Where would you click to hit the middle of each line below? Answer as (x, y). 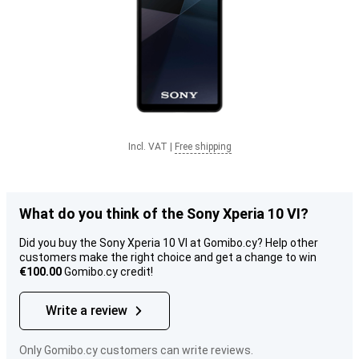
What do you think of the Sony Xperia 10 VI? (164, 214)
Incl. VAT (147, 147)
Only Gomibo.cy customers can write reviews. (136, 350)
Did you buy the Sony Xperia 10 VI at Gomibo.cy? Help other (169, 243)
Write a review (87, 311)
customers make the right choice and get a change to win (168, 257)
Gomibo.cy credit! (107, 272)
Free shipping (203, 147)
